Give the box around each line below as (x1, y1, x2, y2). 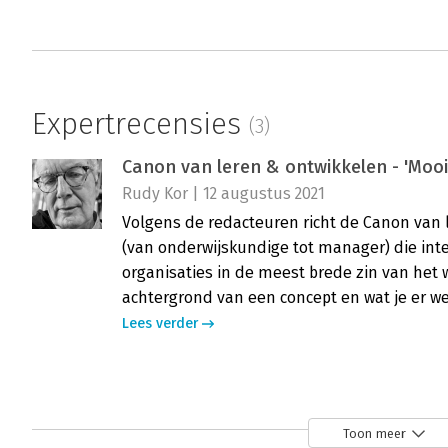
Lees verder (122, 315, 198, 333)
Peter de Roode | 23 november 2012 (122, 424, 379, 444)
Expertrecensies (32, 106, 249, 143)
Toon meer (343, 425, 406, 441)
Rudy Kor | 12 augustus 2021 (122, 184, 325, 204)
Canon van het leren (122, 396, 294, 419)
